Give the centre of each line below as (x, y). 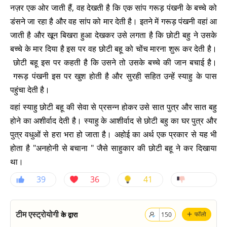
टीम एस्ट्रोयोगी (37, 214)
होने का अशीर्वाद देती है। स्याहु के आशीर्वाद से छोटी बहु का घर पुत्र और (113, 121)
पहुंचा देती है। (30, 90)
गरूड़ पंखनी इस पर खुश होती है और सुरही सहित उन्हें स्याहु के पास (113, 76)
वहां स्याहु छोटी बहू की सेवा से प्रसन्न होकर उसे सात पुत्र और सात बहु (113, 107)
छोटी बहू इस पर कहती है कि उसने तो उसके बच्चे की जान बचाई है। (113, 62)
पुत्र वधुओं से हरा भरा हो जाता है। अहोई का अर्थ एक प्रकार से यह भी (113, 134)
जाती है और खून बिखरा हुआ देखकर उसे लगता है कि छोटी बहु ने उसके (113, 35)
